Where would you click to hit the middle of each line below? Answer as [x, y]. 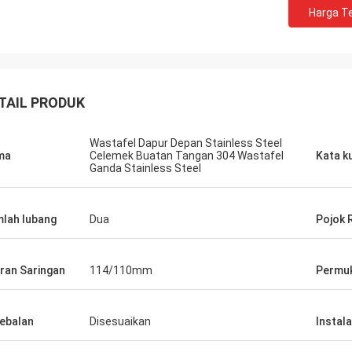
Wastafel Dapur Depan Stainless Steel [186, 143]
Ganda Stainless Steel [145, 168]
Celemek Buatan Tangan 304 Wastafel [187, 156]
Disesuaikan [120, 321]
